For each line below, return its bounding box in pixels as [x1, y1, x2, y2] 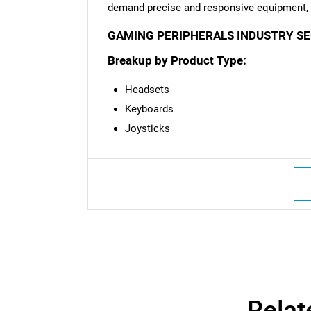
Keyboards [124, 103, 174, 116]
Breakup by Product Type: [107, 54, 246, 68]
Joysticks [124, 122, 170, 135]
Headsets [124, 83, 169, 96]
